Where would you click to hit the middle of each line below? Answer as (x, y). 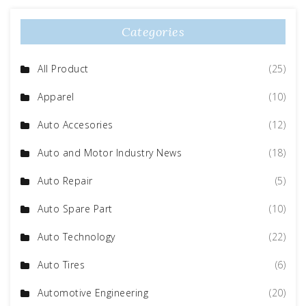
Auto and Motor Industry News (110, 153)
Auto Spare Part (75, 209)
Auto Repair (65, 181)
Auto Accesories (75, 125)
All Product (63, 69)
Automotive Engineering (93, 293)
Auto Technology (76, 237)
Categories (153, 32)
